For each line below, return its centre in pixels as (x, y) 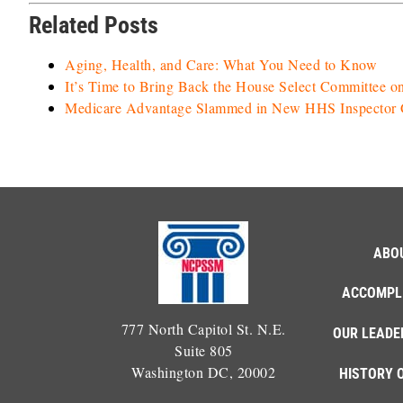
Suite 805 (204, 350)
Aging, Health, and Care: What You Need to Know (221, 64)
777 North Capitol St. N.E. (203, 329)
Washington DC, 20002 (204, 372)
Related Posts (94, 25)
